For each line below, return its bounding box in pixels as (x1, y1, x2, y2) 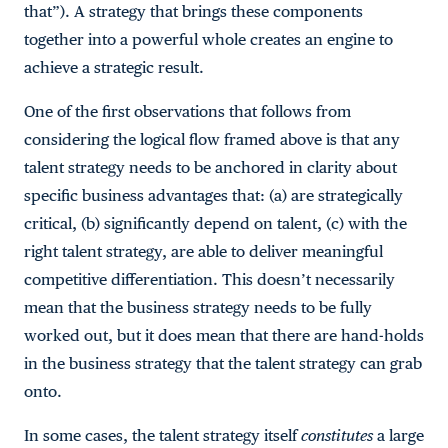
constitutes (301, 426, 373, 445)
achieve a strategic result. (24, 58, 204, 77)
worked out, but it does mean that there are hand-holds (24, 326, 424, 345)
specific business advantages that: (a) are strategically (24, 186, 403, 205)
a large (373, 426, 424, 445)
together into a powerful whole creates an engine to (24, 30, 393, 49)
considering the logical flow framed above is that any (24, 130, 400, 149)
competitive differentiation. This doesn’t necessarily (24, 270, 395, 289)
